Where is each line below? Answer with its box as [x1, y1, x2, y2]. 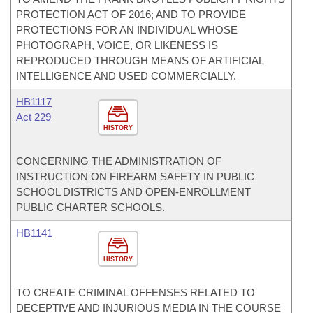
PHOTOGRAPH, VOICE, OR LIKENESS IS [16, 39, 218, 51]
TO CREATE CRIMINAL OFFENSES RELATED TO [16, 286, 255, 298]
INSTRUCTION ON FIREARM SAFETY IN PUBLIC [16, 170, 254, 182]
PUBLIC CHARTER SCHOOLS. [16, 201, 165, 213]
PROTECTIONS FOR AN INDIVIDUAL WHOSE [16, 24, 238, 36]
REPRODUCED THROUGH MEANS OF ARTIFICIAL [16, 54, 263, 66]
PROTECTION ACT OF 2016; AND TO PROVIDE [16, 8, 246, 20]
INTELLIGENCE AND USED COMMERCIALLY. [16, 70, 236, 82]
